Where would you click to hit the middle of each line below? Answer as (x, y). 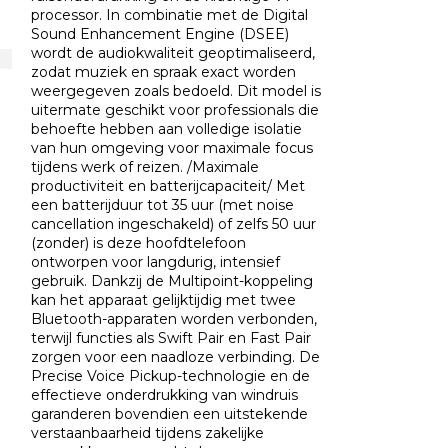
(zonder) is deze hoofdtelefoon (139, 243)
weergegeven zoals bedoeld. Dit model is (176, 91)
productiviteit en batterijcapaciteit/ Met (168, 186)
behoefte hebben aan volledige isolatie (167, 129)
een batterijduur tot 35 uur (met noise (163, 205)
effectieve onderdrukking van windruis (165, 395)
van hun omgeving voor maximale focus (172, 148)
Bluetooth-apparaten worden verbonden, (174, 319)
